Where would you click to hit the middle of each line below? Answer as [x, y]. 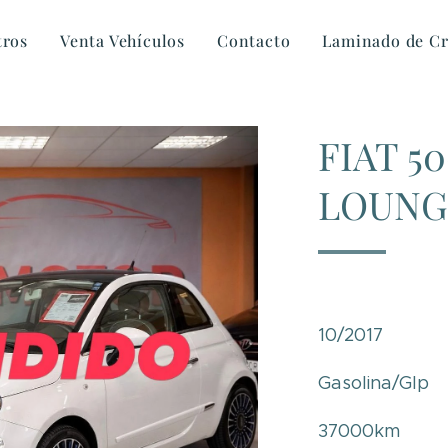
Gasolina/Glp [374, 383]
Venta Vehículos [123, 40]
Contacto [254, 40]
